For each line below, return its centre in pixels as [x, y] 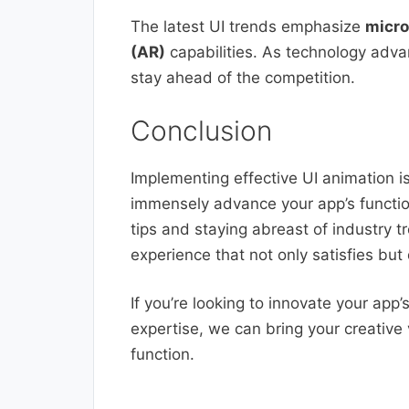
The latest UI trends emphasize [248, 27]
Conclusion [201, 130]
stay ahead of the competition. [243, 78]
